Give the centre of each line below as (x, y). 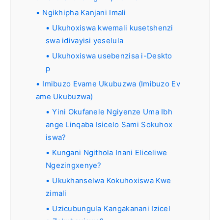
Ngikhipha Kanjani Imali (84, 12)
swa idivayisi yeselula (85, 40)
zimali (56, 193)
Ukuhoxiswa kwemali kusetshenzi (113, 27)
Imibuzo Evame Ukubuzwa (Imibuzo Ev (111, 83)
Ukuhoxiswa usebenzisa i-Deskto (112, 55)
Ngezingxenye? (74, 165)
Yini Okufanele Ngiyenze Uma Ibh (112, 111)
